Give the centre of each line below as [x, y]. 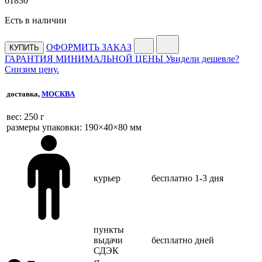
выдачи [108, 240]
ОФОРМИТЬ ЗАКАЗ [89, 47]
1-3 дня [209, 178]
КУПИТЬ [24, 47]
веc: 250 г [25, 117]
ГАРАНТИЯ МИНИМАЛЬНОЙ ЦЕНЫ [84, 58]
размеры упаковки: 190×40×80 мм [74, 127]
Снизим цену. [32, 69]
